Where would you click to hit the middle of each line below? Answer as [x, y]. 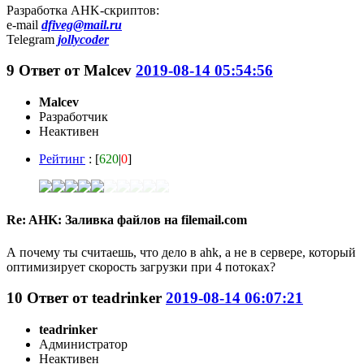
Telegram [32, 39]
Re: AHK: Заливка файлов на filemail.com [127, 220]
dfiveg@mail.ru [82, 24]
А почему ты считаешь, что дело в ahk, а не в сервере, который [181, 252]
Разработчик [74, 117]
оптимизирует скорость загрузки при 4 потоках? [141, 266]
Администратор [83, 344]
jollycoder [83, 39]
